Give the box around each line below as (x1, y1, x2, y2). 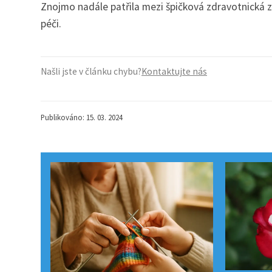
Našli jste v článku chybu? (41, 66, 141, 78)
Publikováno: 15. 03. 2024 (41, 112, 123, 123)
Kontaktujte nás (141, 66, 207, 78)
